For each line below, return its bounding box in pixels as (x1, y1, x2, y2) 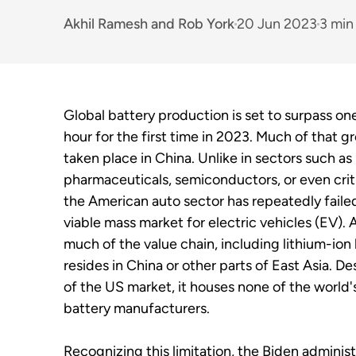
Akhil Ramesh (64, 14, 148, 33)
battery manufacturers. (64, 300, 210, 317)
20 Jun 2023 (237, 14, 317, 33)
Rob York (178, 14, 234, 33)
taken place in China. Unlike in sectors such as (64, 149, 352, 167)
